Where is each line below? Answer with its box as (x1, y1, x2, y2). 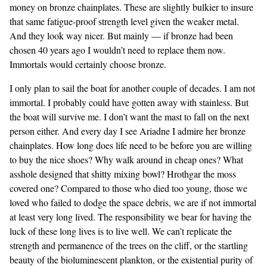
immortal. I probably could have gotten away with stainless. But (10, 96, 249, 108)
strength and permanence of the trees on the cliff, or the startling (10, 239, 248, 252)
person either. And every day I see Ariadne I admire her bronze (10, 125, 246, 137)
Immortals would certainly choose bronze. (10, 58, 166, 70)
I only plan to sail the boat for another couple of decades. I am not (10, 82, 255, 94)
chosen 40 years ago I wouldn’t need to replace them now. (10, 44, 225, 56)
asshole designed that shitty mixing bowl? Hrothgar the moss (10, 167, 236, 180)
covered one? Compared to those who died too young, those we (10, 182, 247, 194)
